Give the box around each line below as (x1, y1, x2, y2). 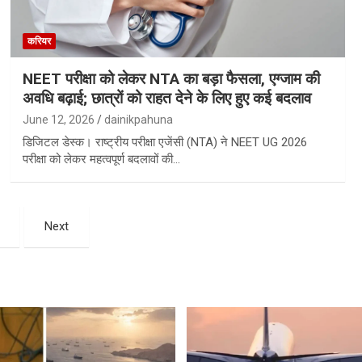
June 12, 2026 (22, 112, 95, 126)
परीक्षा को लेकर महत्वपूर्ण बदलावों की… (22, 151, 180, 166)
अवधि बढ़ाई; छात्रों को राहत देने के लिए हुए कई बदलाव (22, 88, 311, 107)
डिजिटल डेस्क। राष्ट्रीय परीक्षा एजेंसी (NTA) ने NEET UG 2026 (22, 134, 307, 149)
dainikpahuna (103, 112, 173, 126)
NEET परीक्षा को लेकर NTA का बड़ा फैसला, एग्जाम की (22, 69, 320, 88)
